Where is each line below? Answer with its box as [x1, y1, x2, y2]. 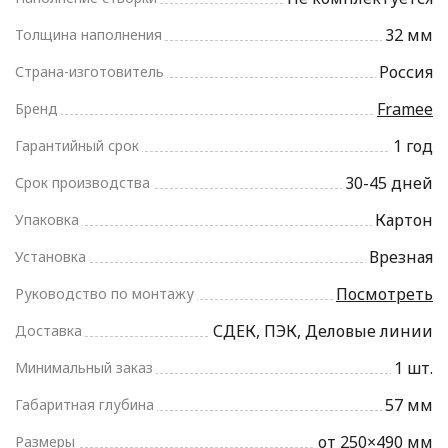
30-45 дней [345, 172, 433, 195]
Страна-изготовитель [15, 62, 164, 82]
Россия [379, 61, 433, 84]
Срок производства [15, 173, 150, 193]
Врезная [369, 246, 433, 269]
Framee [377, 98, 433, 121]
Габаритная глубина [15, 395, 154, 415]
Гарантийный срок [15, 136, 139, 156]
